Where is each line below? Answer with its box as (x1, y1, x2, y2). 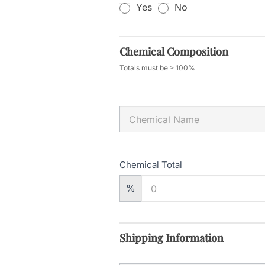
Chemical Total (119, 159, 182, 171)
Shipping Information (119, 231, 224, 245)
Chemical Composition (119, 44, 228, 59)
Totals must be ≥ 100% (119, 63, 195, 73)
